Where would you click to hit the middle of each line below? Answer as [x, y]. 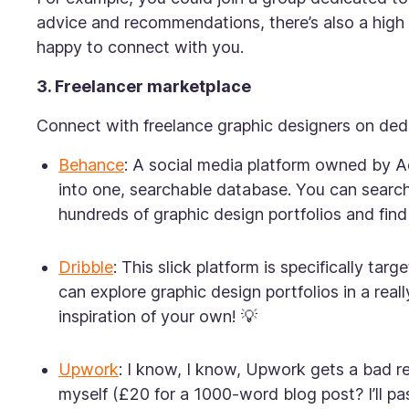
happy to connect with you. [142, 47]
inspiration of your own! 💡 [158, 316]
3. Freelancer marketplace [144, 86]
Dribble [86, 267]
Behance [91, 165]
